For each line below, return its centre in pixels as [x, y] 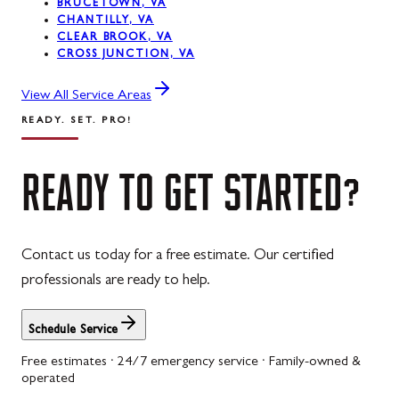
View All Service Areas [86, 97]
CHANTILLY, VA [106, 22]
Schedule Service [73, 330]
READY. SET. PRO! [77, 121]
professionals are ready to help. [116, 281]
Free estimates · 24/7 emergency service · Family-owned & [191, 362]
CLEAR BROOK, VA [115, 39]
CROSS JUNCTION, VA [126, 56]
